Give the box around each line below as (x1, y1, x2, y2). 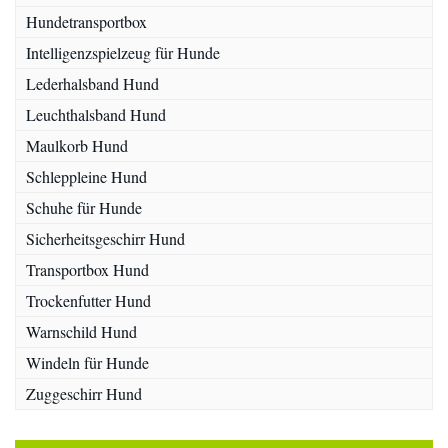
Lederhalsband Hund (26, 73, 159, 95)
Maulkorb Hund (26, 135, 128, 157)
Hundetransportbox (26, 11, 147, 33)
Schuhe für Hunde (26, 197, 142, 219)
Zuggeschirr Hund (26, 383, 142, 405)
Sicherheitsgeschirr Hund (26, 228, 185, 250)
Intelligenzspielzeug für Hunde (26, 42, 220, 64)
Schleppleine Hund (26, 166, 147, 188)
